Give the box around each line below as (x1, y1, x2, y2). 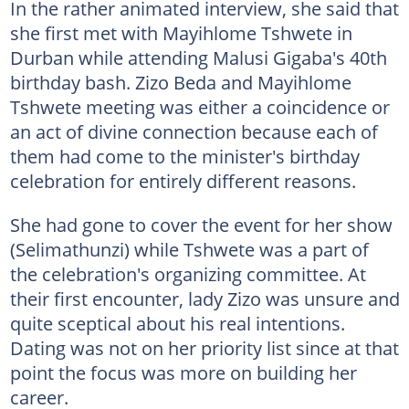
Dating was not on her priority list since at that (9, 334, 399, 361)
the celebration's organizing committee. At (9, 260, 366, 287)
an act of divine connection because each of (9, 118, 378, 144)
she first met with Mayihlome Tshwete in (9, 19, 352, 46)
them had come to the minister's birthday (9, 142, 360, 169)
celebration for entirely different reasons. (9, 167, 356, 194)
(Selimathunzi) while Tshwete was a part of (9, 236, 369, 262)
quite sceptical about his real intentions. (9, 309, 345, 336)
